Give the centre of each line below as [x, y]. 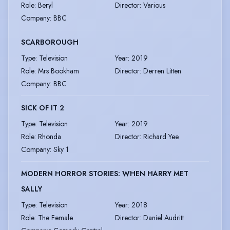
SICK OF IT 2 [43, 108]
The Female [55, 217]
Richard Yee [161, 136]
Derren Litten [162, 71]
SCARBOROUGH [50, 42]
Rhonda [50, 136]
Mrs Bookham [59, 71]
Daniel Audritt [164, 217]
